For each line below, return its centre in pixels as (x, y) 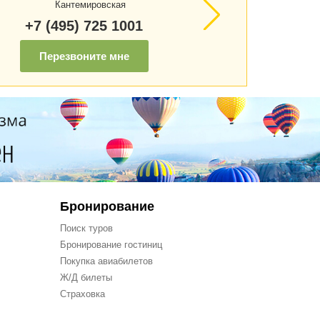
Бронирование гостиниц (111, 245)
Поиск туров (86, 228)
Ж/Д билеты (86, 277)
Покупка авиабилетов (106, 261)
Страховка (82, 294)
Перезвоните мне (84, 56)
